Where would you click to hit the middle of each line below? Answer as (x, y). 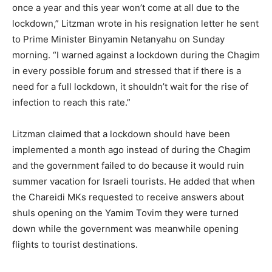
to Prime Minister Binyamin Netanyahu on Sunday (118, 39)
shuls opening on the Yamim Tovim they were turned (125, 213)
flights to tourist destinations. (75, 245)
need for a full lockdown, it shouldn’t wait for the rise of (130, 87)
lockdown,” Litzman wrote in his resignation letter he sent (135, 24)
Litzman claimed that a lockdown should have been (121, 134)
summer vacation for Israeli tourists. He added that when (134, 182)
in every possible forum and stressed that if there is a (127, 71)
